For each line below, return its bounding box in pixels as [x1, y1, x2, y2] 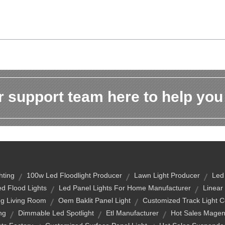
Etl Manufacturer [106, 209, 159, 217]
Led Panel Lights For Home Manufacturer [59, 184, 191, 192]
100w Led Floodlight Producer [27, 171, 122, 179]
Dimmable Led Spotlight [18, 209, 94, 217]
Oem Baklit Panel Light [58, 196, 131, 204]
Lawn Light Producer [134, 171, 200, 179]
